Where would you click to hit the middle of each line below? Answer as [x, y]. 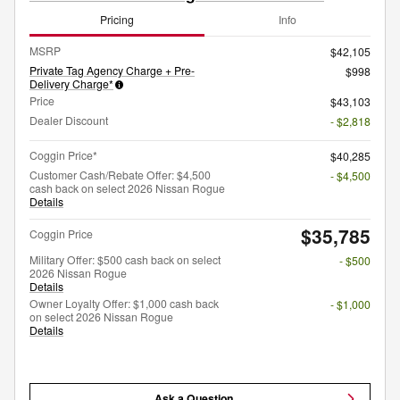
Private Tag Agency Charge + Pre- [112, 70]
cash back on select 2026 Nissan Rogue [127, 187]
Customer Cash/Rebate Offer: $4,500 [120, 174]
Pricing [117, 20]
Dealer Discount [69, 120]
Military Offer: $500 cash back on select [125, 259]
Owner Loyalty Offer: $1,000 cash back [124, 303]
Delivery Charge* [71, 83]
